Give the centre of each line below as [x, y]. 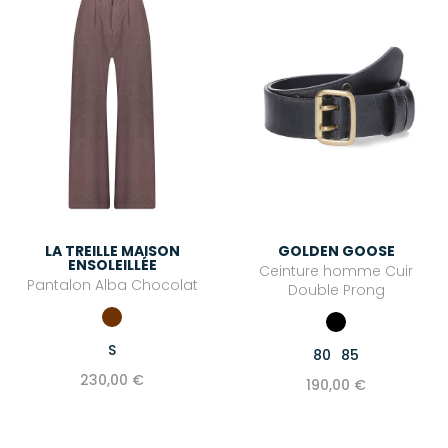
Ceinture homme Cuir [336, 271]
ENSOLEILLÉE [112, 265]
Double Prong [336, 290]
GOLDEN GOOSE [336, 251]
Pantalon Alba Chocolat [112, 285]
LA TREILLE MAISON [112, 251]
